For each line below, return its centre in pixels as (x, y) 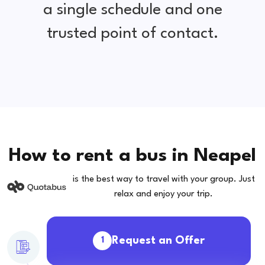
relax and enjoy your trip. (164, 194)
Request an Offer (158, 240)
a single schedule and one (132, 10)
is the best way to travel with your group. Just (164, 179)
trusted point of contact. (132, 33)
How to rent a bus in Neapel (132, 156)
